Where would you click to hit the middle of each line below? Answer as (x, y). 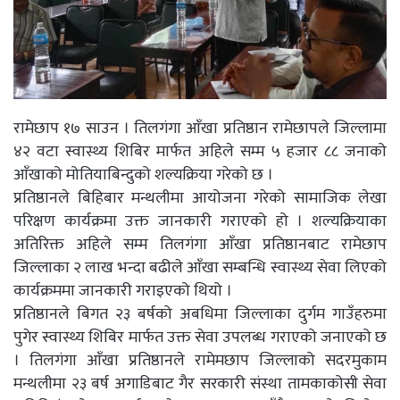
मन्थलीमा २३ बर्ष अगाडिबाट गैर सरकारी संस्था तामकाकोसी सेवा (200, 384)
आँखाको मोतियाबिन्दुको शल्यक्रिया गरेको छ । (143, 175)
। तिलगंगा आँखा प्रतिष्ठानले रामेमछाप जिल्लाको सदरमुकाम (200, 361)
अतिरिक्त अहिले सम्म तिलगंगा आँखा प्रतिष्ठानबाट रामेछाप (200, 245)
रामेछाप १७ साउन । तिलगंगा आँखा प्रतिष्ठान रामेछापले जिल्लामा (200, 129)
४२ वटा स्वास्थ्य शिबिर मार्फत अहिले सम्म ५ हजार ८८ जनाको (200, 152)
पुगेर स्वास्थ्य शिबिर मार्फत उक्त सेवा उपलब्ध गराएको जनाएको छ (200, 338)
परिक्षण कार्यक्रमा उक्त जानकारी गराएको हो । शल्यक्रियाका (200, 222)
